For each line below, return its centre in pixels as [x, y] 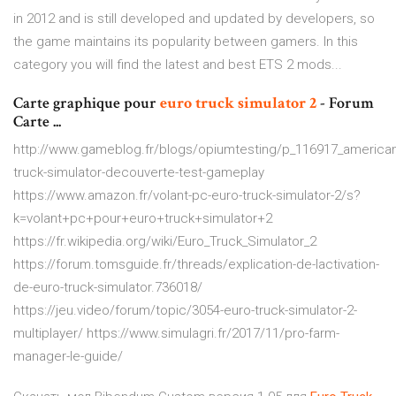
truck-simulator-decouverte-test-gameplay [139, 173]
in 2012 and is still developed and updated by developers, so [194, 19]
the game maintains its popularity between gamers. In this [186, 42]
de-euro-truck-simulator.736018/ [108, 288]
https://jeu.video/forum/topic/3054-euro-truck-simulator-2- [185, 311]
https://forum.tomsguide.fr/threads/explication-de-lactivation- [196, 265]
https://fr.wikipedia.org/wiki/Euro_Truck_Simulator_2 [165, 242]
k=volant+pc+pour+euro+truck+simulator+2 [143, 219]
